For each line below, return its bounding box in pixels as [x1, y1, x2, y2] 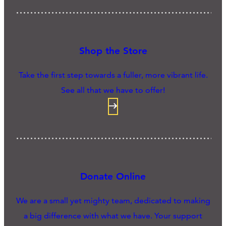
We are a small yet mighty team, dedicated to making [16, 195, 210, 205]
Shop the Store [79, 45, 147, 57]
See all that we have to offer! [61, 85, 165, 95]
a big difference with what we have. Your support [24, 210, 202, 220]
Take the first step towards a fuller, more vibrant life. [18, 70, 208, 80]
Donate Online [80, 170, 146, 182]
